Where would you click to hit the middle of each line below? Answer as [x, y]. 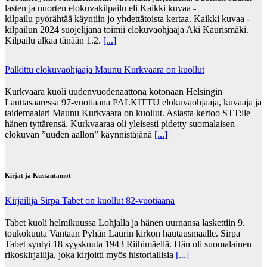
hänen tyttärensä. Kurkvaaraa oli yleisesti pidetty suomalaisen [120, 123]
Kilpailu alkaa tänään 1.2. [54, 40]
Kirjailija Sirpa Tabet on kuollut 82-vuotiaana [90, 200]
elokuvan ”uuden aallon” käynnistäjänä [80, 134]
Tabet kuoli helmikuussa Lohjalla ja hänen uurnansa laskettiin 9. [125, 222]
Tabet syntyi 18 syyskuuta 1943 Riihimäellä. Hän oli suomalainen [128, 244]
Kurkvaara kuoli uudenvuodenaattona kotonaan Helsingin [114, 91]
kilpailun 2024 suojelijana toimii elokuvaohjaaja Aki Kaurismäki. [127, 29]
